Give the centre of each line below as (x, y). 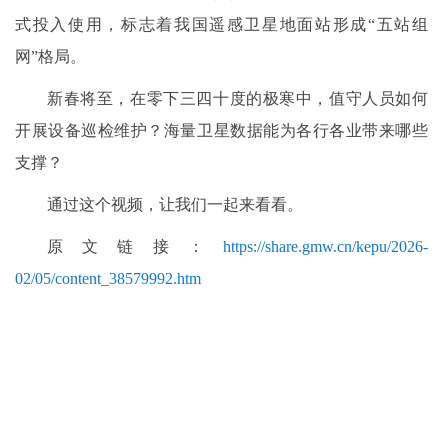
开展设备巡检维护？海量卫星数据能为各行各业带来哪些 (221, 130)
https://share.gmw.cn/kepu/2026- (325, 246)
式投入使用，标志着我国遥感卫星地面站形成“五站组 (221, 24)
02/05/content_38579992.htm (108, 278)
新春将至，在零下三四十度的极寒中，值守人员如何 (237, 98)
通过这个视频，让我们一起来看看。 (175, 204)
